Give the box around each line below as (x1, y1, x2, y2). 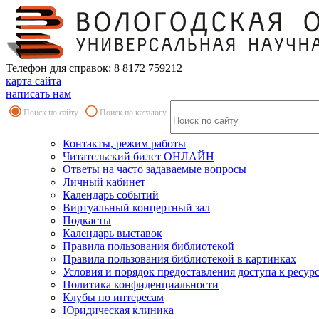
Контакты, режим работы (63, 137, 186, 150)
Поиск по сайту (23, 108, 78, 117)
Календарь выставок (63, 227, 162, 239)
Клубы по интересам (63, 291, 164, 303)
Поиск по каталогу (100, 108, 167, 117)
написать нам (6, 88, 71, 100)
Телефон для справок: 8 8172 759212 (6, 62, 194, 74)
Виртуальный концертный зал (63, 202, 210, 214)
